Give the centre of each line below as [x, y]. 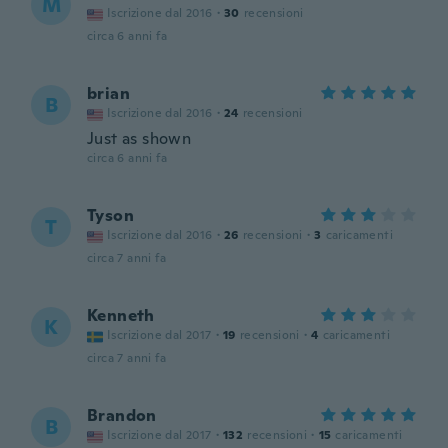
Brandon [122, 415]
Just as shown [139, 138]
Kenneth [121, 315]
